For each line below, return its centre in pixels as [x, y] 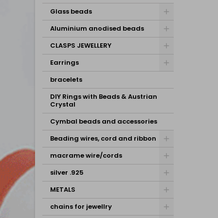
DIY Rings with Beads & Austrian [104, 97]
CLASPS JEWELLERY [81, 45]
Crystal [63, 104]
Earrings [64, 63]
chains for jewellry [81, 207]
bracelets [66, 80]
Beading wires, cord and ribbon [103, 138]
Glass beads [71, 11]
